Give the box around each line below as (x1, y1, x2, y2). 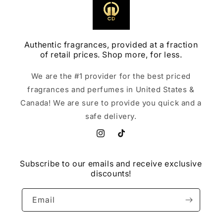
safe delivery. (85, 111, 137, 121)
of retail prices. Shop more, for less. (40, 50, 182, 60)
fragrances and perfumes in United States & (27, 85, 195, 95)
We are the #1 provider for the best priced (31, 71, 191, 81)
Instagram (95, 134, 131, 143)
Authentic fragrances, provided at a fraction (24, 40, 198, 50)
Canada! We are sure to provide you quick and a (20, 98, 202, 108)
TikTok (116, 134, 139, 143)
